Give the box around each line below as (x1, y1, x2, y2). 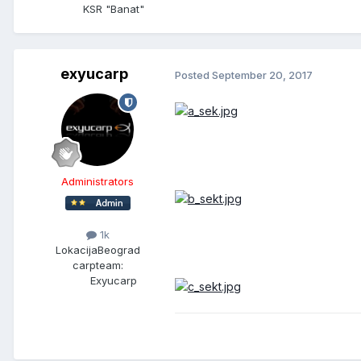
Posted (175, 68, 212, 82)
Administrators (61, 175, 134, 189)
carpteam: (72, 258, 123, 272)
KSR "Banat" (83, 2, 144, 16)
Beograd (97, 243, 140, 256)
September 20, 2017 (212, 68, 313, 82)
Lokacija (55, 243, 98, 256)
